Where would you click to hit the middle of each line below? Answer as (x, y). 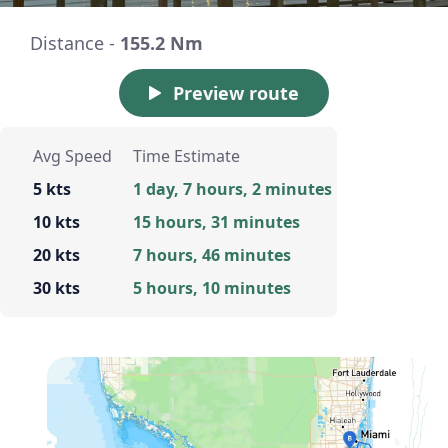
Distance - (75, 43)
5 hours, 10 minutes (211, 288)
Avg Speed (72, 156)
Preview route (236, 93)
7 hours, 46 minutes (211, 255)
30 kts (56, 288)
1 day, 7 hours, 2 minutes (232, 189)
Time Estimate (186, 156)
